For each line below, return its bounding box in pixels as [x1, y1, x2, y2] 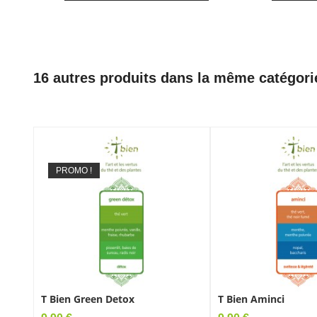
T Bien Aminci [218, 292, 284, 306]
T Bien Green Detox [41, 292, 134, 306]
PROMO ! [56, 165, 92, 175]
